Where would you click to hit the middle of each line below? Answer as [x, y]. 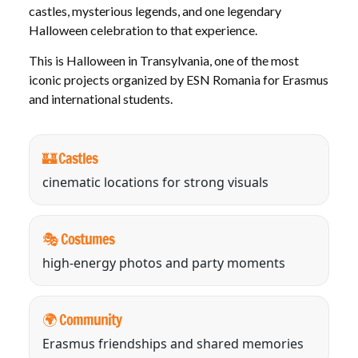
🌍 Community [82, 320]
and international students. [101, 99]
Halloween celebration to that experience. [143, 30]
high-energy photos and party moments [164, 263]
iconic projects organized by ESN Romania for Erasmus [179, 80]
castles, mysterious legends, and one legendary [155, 11]
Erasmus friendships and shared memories [173, 344]
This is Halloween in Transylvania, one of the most [164, 60]
